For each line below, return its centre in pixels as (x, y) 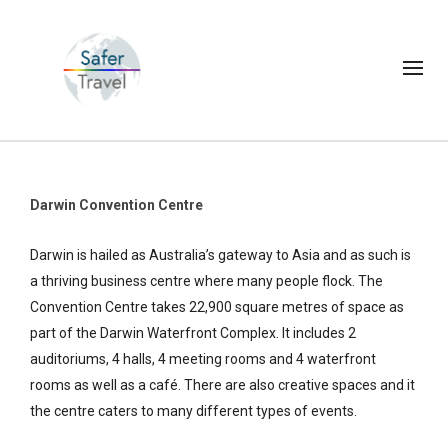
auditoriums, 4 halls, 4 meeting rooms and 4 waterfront (203, 358)
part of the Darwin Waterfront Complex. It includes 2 (193, 332)
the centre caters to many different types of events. (193, 410)
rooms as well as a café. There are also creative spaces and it (222, 384)
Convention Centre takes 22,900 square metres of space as (217, 306)
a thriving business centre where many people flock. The (206, 280)
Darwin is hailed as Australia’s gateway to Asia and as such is (220, 254)
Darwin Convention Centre (116, 204)
